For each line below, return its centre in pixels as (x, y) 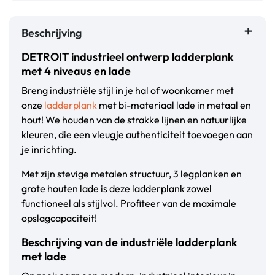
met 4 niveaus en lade (76, 71)
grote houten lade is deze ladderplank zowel (117, 189)
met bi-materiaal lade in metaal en (174, 105)
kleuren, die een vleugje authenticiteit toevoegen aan (137, 135)
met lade (44, 257)
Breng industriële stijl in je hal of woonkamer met (128, 91)
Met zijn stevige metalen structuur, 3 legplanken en (132, 174)
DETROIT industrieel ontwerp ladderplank (128, 57)
